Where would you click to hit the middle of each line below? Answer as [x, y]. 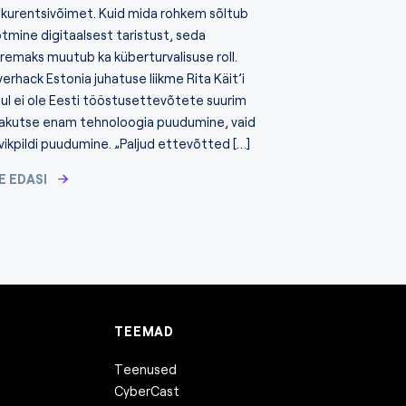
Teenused [146, 369]
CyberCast [147, 391]
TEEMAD [144, 332]
